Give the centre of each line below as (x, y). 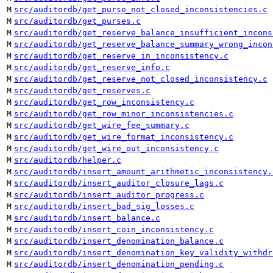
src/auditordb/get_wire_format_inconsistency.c (124, 137)
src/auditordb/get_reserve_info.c (92, 67)
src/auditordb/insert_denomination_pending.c (119, 264)
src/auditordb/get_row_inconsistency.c (104, 102)
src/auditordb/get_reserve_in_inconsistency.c (121, 56)
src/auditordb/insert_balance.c (87, 218)
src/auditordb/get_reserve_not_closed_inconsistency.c (141, 79)
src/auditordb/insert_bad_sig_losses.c (104, 206)
